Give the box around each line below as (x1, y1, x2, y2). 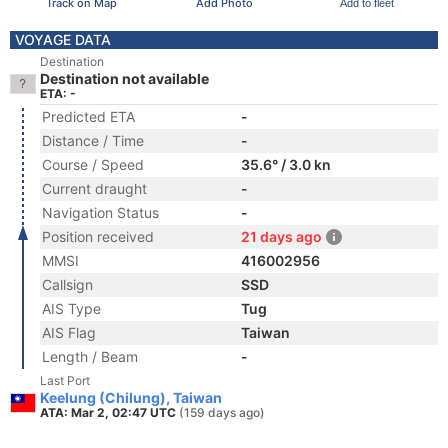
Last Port (40, 373, 90, 388)
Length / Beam (42, 348, 138, 365)
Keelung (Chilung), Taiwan (40, 389, 222, 406)
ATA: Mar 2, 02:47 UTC (40, 405, 179, 420)
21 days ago (241, 228, 322, 245)
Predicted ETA (42, 108, 135, 125)
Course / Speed (42, 156, 144, 173)
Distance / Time (42, 132, 144, 149)
